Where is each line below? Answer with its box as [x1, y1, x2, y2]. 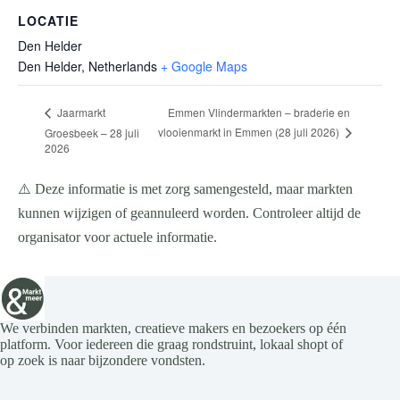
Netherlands [88, 57, 157, 76]
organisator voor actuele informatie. [18, 229, 217, 245]
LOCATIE [18, 12, 79, 30]
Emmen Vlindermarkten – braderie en [167, 104, 350, 120]
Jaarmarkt [54, 104, 105, 121]
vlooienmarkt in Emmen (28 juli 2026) [157, 123, 342, 139]
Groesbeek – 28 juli [45, 124, 139, 140]
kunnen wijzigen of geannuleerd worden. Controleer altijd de [18, 204, 361, 221]
